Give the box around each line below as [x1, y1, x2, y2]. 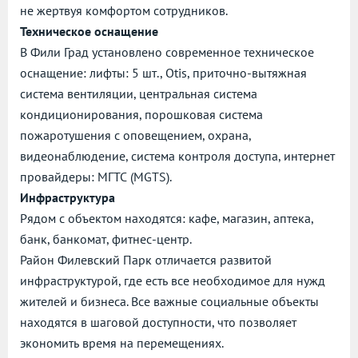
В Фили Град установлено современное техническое [20, 44, 314, 61]
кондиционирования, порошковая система [20, 106, 263, 123]
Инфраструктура [20, 189, 115, 206]
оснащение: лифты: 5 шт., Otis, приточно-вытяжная [20, 65, 307, 82]
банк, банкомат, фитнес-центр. [20, 231, 192, 248]
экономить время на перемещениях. [20, 335, 224, 352]
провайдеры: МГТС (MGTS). [20, 169, 172, 185]
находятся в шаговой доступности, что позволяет [20, 314, 296, 331]
